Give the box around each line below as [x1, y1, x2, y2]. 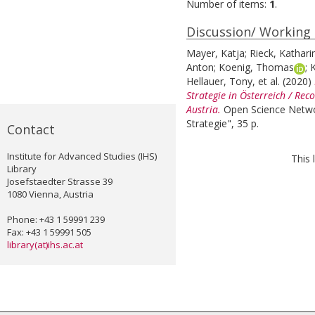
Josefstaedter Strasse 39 [7, 175, 112, 188]
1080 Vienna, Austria [7, 188, 94, 201]
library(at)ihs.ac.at [7, 238, 83, 252]
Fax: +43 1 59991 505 [7, 226, 91, 239]
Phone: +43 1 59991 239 [7, 213, 105, 226]
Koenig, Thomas [219, 60, 294, 75]
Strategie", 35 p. [186, 117, 259, 131]
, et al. [252, 75, 283, 89]
